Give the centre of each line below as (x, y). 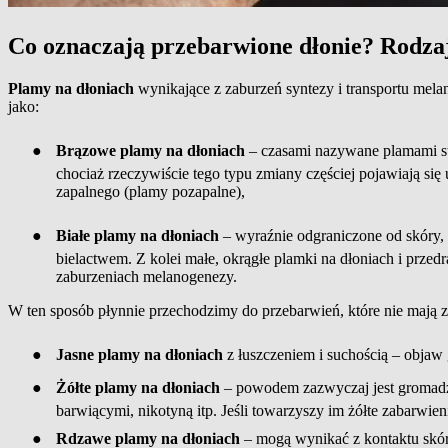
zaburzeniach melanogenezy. (146, 276)
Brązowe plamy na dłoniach (150, 150)
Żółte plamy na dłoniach (138, 387)
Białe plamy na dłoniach (137, 235)
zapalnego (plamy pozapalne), (150, 191)
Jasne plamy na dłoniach (139, 354)
